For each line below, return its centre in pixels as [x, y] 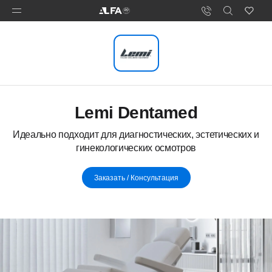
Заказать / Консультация [136, 178]
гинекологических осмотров [136, 148]
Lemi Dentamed [136, 113]
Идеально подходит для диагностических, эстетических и [136, 134]
